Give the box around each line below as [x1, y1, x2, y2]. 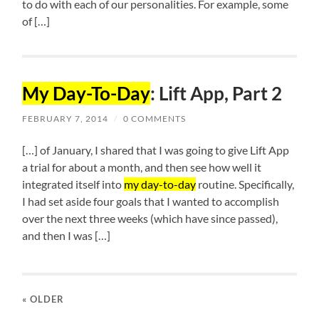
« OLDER [22, 293, 65, 305]
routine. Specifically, [196, 177, 295, 192]
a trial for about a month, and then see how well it [22, 160, 262, 174]
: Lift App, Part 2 [150, 82, 283, 105]
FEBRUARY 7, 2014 [22, 113, 109, 125]
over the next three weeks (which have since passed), [22, 211, 278, 226]
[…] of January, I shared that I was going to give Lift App [22, 143, 290, 157]
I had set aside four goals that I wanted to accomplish [22, 194, 280, 209]
